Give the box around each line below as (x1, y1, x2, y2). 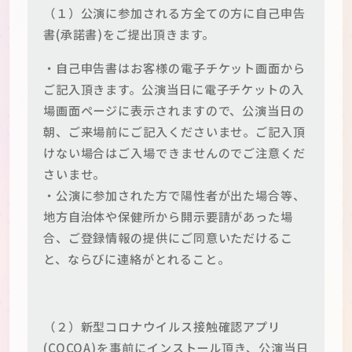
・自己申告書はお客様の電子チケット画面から (42, 58, 306, 76)
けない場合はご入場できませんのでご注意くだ (42, 143, 306, 161)
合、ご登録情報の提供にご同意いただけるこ (42, 228, 294, 246)
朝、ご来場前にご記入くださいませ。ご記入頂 (42, 122, 306, 140)
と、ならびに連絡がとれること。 (42, 249, 230, 267)
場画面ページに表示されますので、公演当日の (42, 101, 305, 119)
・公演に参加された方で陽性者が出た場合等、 (42, 185, 306, 203)
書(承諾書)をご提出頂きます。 (42, 24, 214, 42)
